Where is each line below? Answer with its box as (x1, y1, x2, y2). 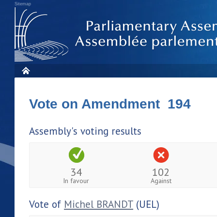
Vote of (29, 197, 64, 211)
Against (150, 176, 171, 185)
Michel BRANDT (64, 197, 133, 211)
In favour (63, 176, 90, 185)
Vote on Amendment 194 (29, 96, 191, 111)
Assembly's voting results (29, 124, 141, 138)
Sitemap (15, 1, 31, 6)
